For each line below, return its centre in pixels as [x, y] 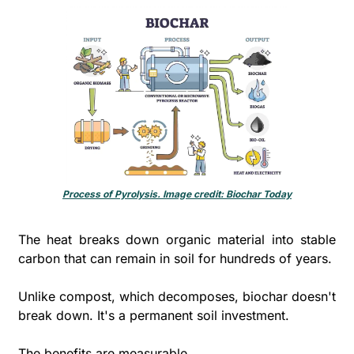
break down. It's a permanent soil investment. [154, 315]
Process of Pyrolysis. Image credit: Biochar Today [177, 194]
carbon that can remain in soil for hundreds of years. [177, 258]
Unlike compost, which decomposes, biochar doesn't [177, 296]
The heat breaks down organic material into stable [177, 239]
